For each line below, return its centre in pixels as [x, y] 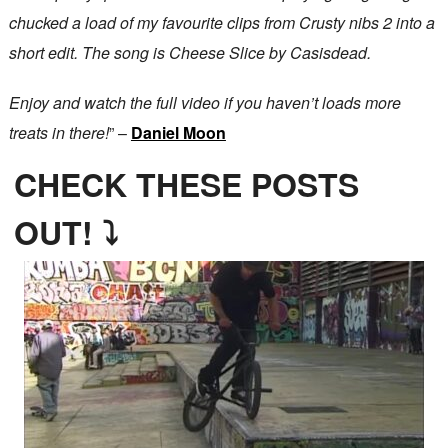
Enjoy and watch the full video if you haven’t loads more [204, 103]
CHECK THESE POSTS [186, 184]
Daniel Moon [178, 133]
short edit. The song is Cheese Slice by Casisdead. [189, 53]
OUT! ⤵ [65, 232]
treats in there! [58, 133]
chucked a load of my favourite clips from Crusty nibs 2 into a [221, 23]
